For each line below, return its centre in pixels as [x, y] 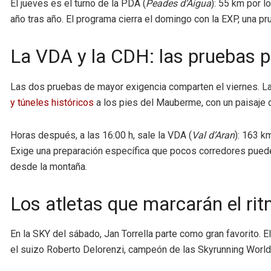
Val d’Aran [213, 135]
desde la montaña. [49, 166]
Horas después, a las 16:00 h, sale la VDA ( [101, 135]
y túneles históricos [52, 102]
